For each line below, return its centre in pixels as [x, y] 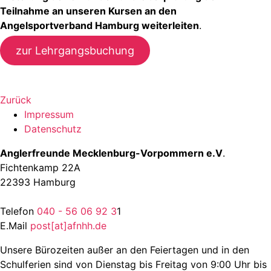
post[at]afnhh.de [68, 226]
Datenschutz [53, 129]
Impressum [49, 114]
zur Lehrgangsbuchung [75, 51]
